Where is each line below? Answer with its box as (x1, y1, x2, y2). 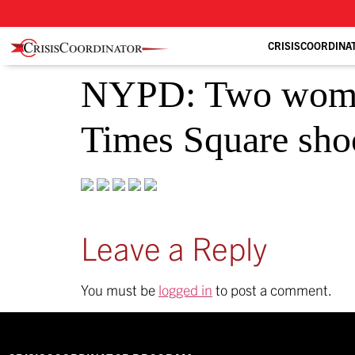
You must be (81, 281, 158, 300)
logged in (158, 281, 212, 300)
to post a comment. (212, 281, 332, 300)
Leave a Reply (81, 227, 267, 268)
